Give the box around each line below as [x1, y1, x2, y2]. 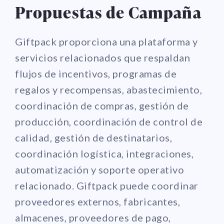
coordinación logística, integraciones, [15, 147, 193, 159]
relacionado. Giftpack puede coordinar [15, 179, 198, 191]
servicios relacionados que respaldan [15, 51, 190, 63]
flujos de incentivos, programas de [15, 67, 176, 79]
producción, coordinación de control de [15, 115, 202, 127]
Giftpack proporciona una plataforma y [15, 35, 198, 47]
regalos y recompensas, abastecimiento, [15, 83, 202, 95]
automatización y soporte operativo [15, 163, 184, 175]
